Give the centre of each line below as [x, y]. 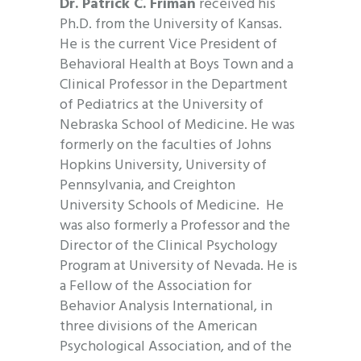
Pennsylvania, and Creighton [147, 186]
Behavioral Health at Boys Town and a [176, 65]
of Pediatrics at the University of [162, 106]
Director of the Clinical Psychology [168, 247]
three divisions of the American [158, 327]
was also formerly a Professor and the [175, 226]
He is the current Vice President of [168, 45]
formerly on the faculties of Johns [166, 146]
